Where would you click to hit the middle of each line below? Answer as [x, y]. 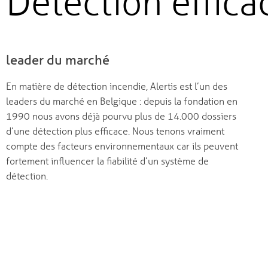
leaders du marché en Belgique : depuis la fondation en [122, 101]
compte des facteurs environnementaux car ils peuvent [122, 146]
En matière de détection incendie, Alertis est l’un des [117, 86]
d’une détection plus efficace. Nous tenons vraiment [115, 131]
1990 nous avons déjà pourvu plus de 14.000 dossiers [121, 116]
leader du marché [58, 60]
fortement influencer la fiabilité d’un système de [107, 161]
